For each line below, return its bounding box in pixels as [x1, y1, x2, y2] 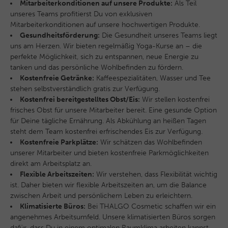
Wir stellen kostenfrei [140, 95, 210, 104]
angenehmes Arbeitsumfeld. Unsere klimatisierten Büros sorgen [10, 213, 215, 221]
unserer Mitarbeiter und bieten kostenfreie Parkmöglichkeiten [10, 149, 209, 157]
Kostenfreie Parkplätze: [20, 138, 98, 147]
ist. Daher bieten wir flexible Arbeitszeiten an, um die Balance [10, 181, 207, 189]
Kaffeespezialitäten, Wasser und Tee [94, 74, 211, 82]
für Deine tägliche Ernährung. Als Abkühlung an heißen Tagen [10, 117, 206, 125]
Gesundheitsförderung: [20, 31, 100, 40]
